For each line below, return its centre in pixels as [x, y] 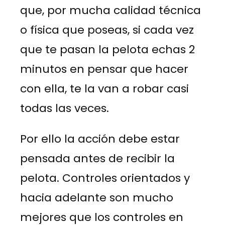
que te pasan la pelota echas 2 [107, 49]
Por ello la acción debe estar [100, 139]
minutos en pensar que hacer [104, 69]
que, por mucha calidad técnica [110, 10]
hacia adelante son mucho [97, 197]
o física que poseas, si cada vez [107, 30]
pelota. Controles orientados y [105, 178]
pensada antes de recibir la [97, 158]
